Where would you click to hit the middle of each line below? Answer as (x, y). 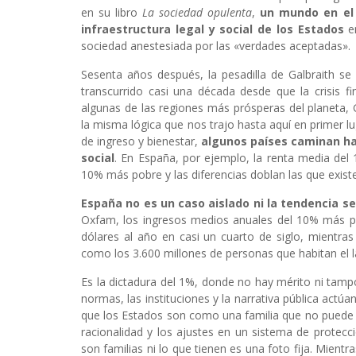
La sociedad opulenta (197, 13)
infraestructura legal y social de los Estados (213, 29)
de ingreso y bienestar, (141, 141)
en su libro (112, 13)
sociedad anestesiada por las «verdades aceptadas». (216, 46)
